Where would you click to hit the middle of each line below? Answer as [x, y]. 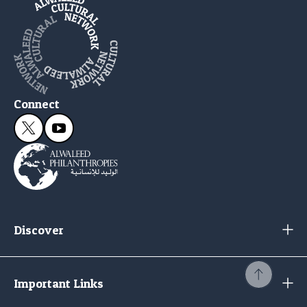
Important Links [59, 283]
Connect [37, 103]
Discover [39, 230]
